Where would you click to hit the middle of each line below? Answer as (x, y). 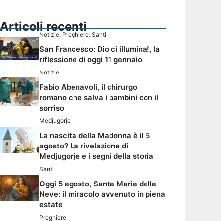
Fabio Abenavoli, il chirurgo (88, 87)
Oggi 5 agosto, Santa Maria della (98, 184)
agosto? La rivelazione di (84, 146)
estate (51, 205)
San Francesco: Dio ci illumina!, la (100, 49)
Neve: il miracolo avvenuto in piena (102, 194)
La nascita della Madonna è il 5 (95, 136)
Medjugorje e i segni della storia (96, 156)
